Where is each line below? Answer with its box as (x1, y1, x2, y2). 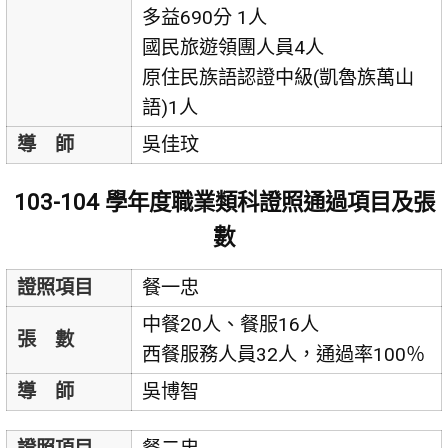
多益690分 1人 (141, 5, 267, 29)
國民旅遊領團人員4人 (141, 35, 324, 59)
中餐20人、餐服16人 (141, 312, 319, 336)
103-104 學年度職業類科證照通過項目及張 (13, 188, 435, 215)
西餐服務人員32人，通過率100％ (141, 342, 425, 366)
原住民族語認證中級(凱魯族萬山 (141, 65, 414, 89)
